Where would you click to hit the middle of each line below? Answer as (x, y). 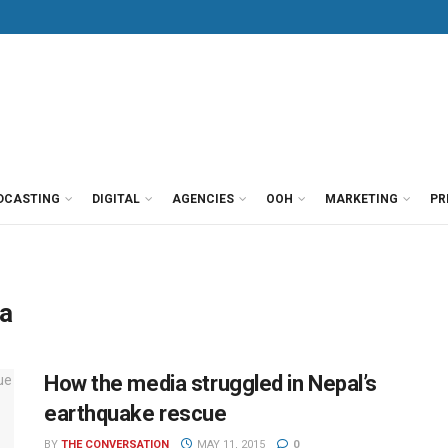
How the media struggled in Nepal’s (211, 383)
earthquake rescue (135, 413)
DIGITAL (116, 199)
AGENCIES (203, 199)
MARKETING (361, 199)
